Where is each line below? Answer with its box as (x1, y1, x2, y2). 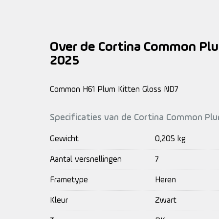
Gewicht (50, 135, 79, 143)
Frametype (50, 176, 88, 184)
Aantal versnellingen (50, 155, 122, 164)
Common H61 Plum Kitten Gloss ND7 (50, 86, 178, 94)
